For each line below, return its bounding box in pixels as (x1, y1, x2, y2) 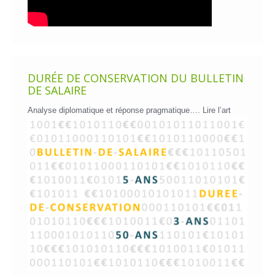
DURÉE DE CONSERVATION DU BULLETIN (28, 71, 244, 86)
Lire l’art (203, 106, 231, 115)
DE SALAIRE (28, 83, 87, 98)
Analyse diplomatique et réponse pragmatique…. (28, 106, 203, 115)
